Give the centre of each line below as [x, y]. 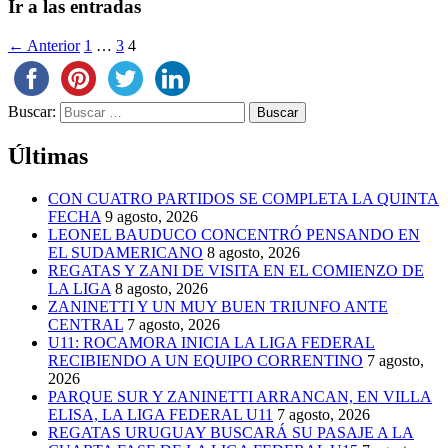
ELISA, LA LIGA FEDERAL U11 [160, 414]
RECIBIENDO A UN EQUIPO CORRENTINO [205, 360]
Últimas [48, 156]
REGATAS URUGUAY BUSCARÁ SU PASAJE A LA [231, 432]
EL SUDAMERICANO [125, 252]
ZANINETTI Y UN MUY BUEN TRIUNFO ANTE [218, 306]
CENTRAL [85, 324]
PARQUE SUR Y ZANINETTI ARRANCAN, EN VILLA [240, 396]
